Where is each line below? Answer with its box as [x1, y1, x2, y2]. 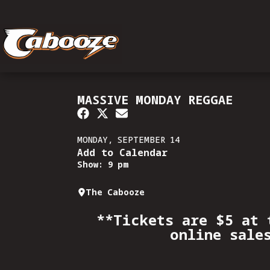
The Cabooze [86, 186, 145, 198]
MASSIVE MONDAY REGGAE [77, 92, 233, 108]
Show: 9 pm [77, 159, 128, 170]
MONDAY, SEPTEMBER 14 [77, 134, 180, 145]
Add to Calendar [77, 146, 168, 159]
